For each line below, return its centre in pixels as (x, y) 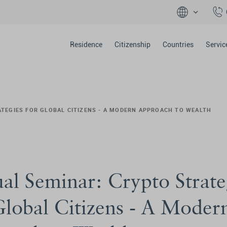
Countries (178, 45)
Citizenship (132, 45)
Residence (86, 45)
